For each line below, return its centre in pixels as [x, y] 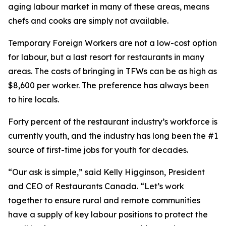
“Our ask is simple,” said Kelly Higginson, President [106, 172]
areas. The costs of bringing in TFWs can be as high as [112, 71]
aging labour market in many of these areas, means [109, 7]
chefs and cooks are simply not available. [88, 21]
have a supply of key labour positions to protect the [108, 214]
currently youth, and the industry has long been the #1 [113, 136]
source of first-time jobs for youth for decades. [98, 150]
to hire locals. [36, 99]
